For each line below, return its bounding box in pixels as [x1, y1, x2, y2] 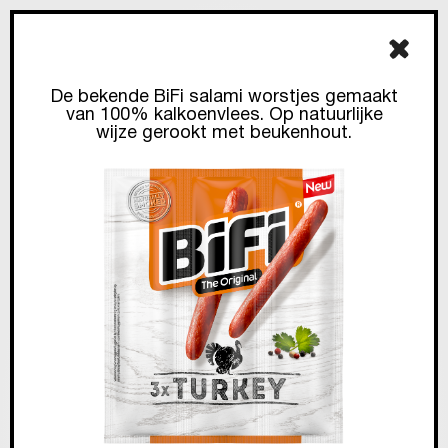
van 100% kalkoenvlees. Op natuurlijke [65, 107, 383, 124]
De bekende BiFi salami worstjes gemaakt [50, 89, 398, 106]
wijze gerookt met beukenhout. [96, 125, 352, 142]
